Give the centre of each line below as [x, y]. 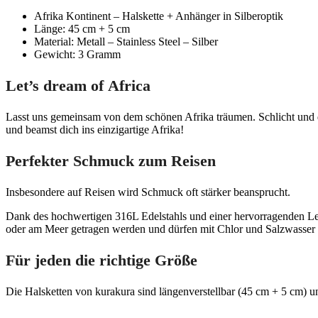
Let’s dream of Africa [78, 85]
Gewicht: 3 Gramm [77, 54]
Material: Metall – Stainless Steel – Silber [126, 41]
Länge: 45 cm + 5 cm [82, 28]
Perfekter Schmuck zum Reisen [111, 160]
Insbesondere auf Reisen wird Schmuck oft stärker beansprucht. [148, 192]
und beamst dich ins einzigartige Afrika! [95, 129]
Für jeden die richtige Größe [102, 260]
